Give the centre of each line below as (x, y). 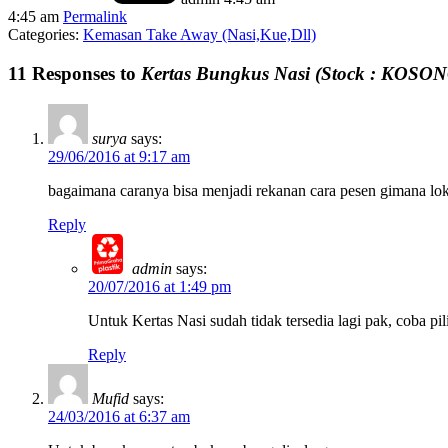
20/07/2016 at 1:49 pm (159, 286)
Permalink (95, 17)
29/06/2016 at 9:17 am (119, 156)
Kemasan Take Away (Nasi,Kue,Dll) (199, 35)
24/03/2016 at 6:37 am (119, 416)
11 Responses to (74, 73)
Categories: (45, 35)
